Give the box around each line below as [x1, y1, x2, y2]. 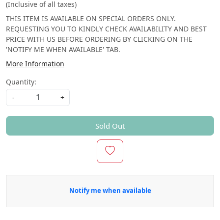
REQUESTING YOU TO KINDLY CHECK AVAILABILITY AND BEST [6, 24, 207, 33]
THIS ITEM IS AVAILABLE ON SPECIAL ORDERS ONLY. [6, 13, 176, 23]
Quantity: [6, 77, 36, 86]
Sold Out [95, 120, 125, 131]
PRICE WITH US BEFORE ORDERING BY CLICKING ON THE [6, 34, 192, 44]
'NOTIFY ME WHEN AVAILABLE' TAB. [6, 44, 120, 54]
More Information [6, 58, 64, 68]
